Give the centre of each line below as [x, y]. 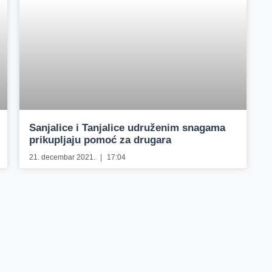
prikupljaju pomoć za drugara [100, 140]
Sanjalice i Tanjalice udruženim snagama [127, 128]
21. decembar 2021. [63, 158]
